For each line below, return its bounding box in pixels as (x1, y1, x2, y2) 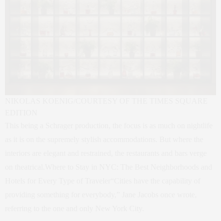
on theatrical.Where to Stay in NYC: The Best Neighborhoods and (5, 163, 212, 171)
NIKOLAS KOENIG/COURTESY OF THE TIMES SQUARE (5, 97, 208, 105)
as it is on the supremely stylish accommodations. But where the (5, 135, 203, 144)
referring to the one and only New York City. (5, 204, 144, 213)
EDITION (5, 109, 37, 117)
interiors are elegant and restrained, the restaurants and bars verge (5, 149, 207, 157)
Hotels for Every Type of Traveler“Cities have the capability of (5, 177, 200, 185)
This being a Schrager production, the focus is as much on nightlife (5, 121, 213, 130)
